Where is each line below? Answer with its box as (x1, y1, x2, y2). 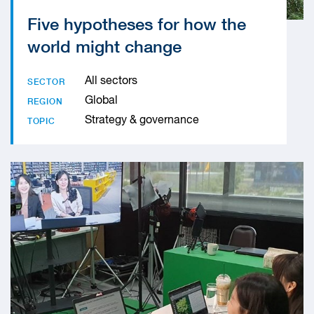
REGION (27, 96, 63, 107)
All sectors (85, 76, 137, 87)
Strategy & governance (85, 115, 199, 126)
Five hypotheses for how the (27, 14, 246, 34)
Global (85, 95, 118, 107)
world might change (27, 36, 182, 56)
